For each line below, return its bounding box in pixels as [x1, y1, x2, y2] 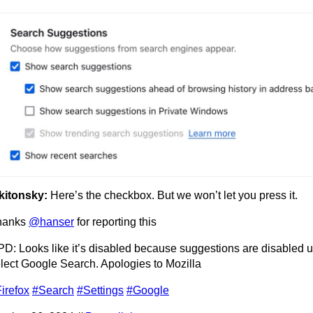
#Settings [77, 284, 124, 296]
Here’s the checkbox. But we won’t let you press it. [50, 189, 298, 201]
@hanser [29, 215, 74, 228]
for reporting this [74, 215, 156, 228]
